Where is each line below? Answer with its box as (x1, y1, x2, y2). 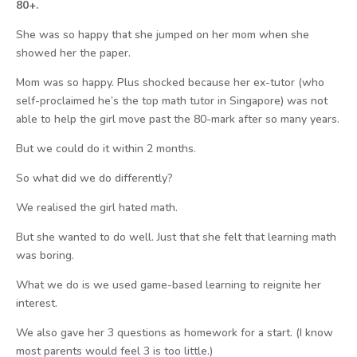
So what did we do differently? (16, 171, 173, 186)
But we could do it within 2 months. (16, 141, 196, 156)
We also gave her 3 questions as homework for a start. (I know (16, 325, 333, 340)
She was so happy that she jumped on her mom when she (16, 27, 309, 42)
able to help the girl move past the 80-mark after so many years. (16, 112, 339, 127)
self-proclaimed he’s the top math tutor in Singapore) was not (16, 93, 328, 108)
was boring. (16, 248, 74, 263)
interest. (16, 296, 57, 311)
